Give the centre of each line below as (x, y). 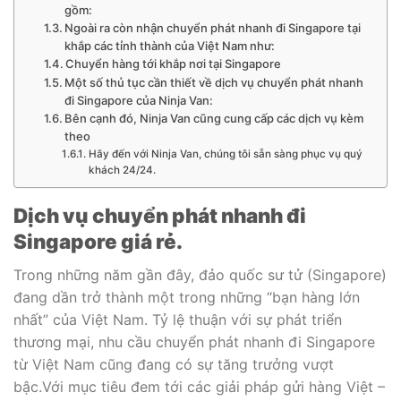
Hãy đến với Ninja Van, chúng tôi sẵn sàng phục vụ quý (225, 154)
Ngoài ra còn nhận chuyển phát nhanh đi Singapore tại (213, 27)
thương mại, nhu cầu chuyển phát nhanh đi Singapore (194, 341)
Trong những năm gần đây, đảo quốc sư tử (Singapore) (200, 274)
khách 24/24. (122, 170)
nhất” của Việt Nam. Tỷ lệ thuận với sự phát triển (178, 319)
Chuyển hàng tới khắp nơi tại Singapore (174, 63)
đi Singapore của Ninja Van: (139, 100)
